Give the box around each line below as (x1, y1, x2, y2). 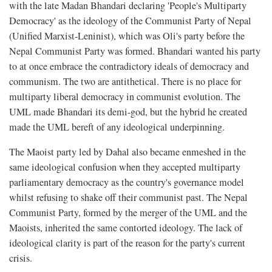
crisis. (9, 251, 32, 265)
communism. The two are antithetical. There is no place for (9, 74, 241, 88)
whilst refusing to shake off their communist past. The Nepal (9, 190, 248, 204)
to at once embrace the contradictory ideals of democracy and (9, 59, 249, 73)
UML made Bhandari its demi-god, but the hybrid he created (9, 104, 247, 118)
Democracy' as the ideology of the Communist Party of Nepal (9, 13, 251, 27)
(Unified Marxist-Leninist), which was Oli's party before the (9, 29, 245, 42)
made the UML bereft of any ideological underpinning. (9, 120, 225, 134)
